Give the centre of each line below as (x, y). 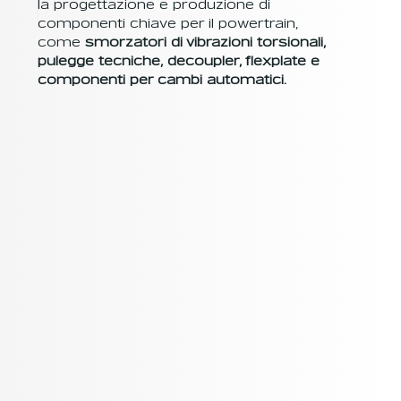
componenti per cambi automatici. (162, 80)
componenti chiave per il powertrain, (168, 24)
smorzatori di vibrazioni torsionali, (206, 43)
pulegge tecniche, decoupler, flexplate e (179, 61)
